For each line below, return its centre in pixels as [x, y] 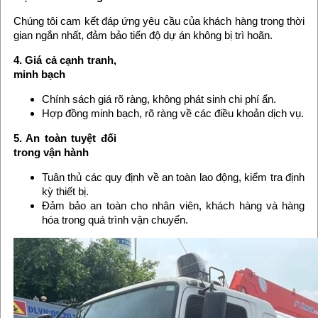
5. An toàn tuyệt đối [65, 138]
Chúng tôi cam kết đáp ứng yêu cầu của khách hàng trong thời [159, 21]
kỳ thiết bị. [65, 191]
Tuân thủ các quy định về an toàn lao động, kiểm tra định [173, 177]
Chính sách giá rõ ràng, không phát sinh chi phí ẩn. [159, 99]
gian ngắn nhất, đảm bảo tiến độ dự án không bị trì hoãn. [143, 35]
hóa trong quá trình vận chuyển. [115, 219]
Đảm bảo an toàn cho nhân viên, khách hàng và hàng [173, 205]
